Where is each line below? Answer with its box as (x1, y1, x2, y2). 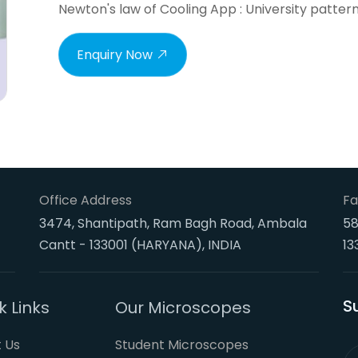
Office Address (39, 191, 132, 209)
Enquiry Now (77, 45, 153, 64)
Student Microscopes (115, 336, 249, 354)
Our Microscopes (115, 296, 251, 319)
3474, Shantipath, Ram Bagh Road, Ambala (39, 214, 307, 233)
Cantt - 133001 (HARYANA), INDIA (39, 236, 241, 254)
